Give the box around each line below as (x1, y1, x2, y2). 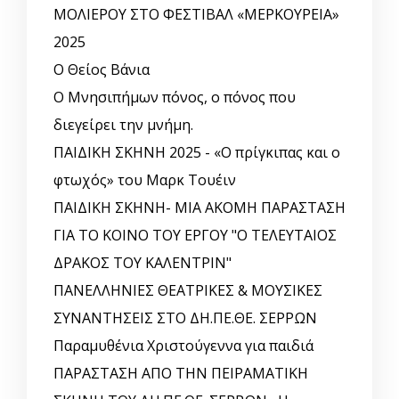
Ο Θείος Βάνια (53, 60, 150, 80)
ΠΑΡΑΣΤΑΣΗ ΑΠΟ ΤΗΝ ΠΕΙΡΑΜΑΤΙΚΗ (53, 363, 308, 384)
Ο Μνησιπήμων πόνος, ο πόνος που (53, 87, 296, 108)
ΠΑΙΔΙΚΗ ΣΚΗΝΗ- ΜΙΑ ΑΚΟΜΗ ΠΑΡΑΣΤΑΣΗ (53, 198, 346, 218)
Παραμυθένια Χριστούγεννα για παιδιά (53, 336, 313, 356)
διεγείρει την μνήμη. (53, 115, 193, 135)
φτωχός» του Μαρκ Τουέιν (53, 170, 236, 191)
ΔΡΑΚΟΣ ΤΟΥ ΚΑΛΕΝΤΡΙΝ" (53, 253, 232, 273)
